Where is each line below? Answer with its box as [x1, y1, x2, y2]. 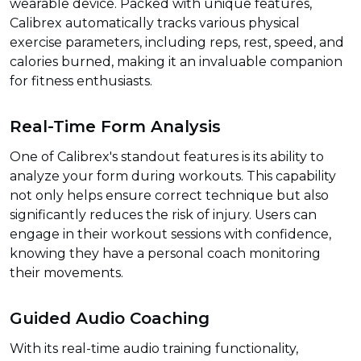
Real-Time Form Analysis [10, 116, 221, 136]
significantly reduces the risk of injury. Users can [10, 207, 317, 223]
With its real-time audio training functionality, [10, 341, 298, 357]
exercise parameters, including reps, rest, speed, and [10, 35, 344, 51]
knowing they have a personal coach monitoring [10, 246, 321, 262]
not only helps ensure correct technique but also [10, 188, 329, 204]
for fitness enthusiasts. [10, 73, 152, 89]
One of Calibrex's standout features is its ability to [10, 149, 324, 165]
